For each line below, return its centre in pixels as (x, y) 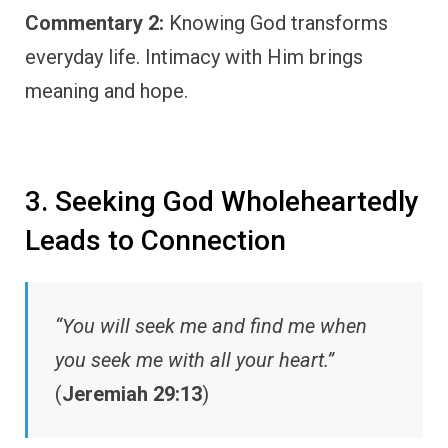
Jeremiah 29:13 (132, 394)
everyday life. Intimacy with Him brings (194, 56)
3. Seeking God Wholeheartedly (222, 201)
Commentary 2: (94, 22)
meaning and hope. (106, 90)
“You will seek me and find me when (211, 326)
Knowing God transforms (276, 22)
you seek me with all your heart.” (194, 360)
